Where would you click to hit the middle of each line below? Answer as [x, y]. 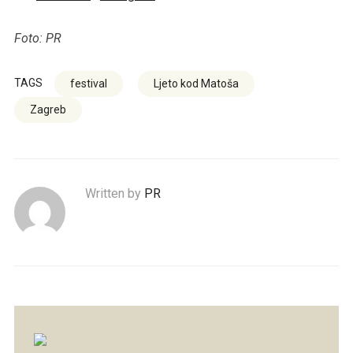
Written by [114, 194]
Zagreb [48, 110]
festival [88, 84]
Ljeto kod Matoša [196, 84]
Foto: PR [37, 39]
